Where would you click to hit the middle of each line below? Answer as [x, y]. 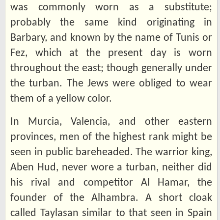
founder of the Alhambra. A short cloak [111, 198]
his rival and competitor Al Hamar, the [111, 183]
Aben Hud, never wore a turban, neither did [111, 167]
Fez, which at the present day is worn [111, 53]
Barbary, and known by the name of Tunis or [111, 38]
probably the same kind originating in [111, 23]
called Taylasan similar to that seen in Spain [111, 213]
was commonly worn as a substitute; [111, 7]
